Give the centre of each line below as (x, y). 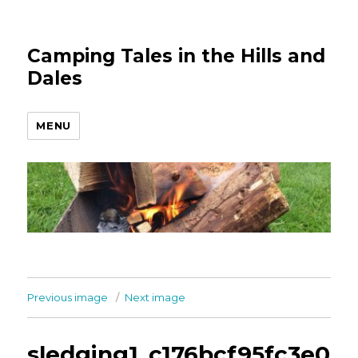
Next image (155, 298)
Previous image (68, 298)
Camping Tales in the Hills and (177, 56)
